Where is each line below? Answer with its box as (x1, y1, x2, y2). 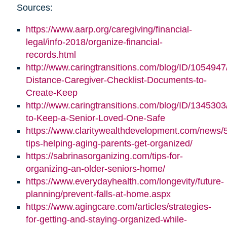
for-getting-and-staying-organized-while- (25, 214, 187, 224)
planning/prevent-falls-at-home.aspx (25, 188, 171, 199)
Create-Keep (25, 87, 78, 98)
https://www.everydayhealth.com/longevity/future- (25, 176, 224, 186)
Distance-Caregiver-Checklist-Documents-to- (25, 74, 207, 85)
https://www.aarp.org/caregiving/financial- (25, 24, 192, 34)
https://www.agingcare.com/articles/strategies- (25, 201, 211, 212)
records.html (25, 49, 76, 60)
